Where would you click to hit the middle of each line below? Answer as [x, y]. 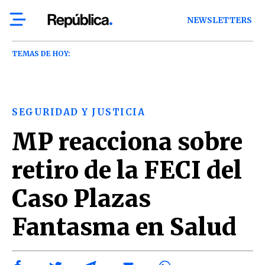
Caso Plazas [81, 199]
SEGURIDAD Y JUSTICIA [78, 112]
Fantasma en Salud [124, 227]
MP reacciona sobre [127, 142]
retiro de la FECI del [127, 170]
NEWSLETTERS [220, 20]
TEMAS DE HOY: [41, 54]
